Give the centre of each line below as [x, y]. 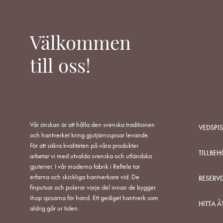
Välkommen [80, 45]
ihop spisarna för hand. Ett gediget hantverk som [94, 198]
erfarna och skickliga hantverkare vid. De [85, 177]
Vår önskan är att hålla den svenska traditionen [92, 125]
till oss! [60, 68]
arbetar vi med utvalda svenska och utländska [91, 156]
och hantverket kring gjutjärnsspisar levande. [90, 135]
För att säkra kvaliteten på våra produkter [84, 146]
